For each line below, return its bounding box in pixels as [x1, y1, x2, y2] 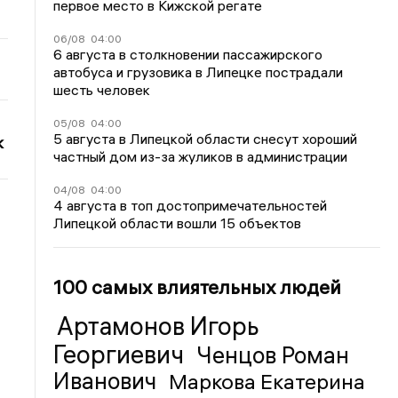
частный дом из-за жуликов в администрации [53, 147, 348, 165]
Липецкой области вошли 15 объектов [53, 213, 302, 232]
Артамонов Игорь [57, 310, 260, 341]
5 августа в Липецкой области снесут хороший [53, 129, 358, 147]
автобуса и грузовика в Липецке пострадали [53, 62, 344, 81]
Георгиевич [53, 338, 190, 370]
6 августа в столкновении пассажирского [53, 44, 323, 63]
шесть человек [53, 80, 151, 99]
